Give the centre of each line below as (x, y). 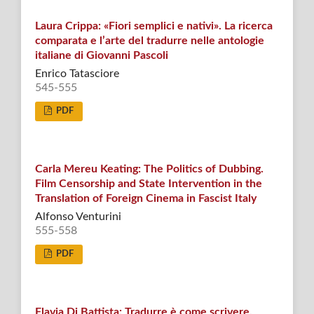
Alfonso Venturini (78, 217)
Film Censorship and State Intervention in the (148, 184)
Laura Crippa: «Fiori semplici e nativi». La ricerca (153, 26)
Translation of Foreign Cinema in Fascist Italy (145, 199)
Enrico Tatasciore (77, 74)
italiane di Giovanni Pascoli (101, 56)
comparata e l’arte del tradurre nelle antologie (149, 41)
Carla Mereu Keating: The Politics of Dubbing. (149, 169)
